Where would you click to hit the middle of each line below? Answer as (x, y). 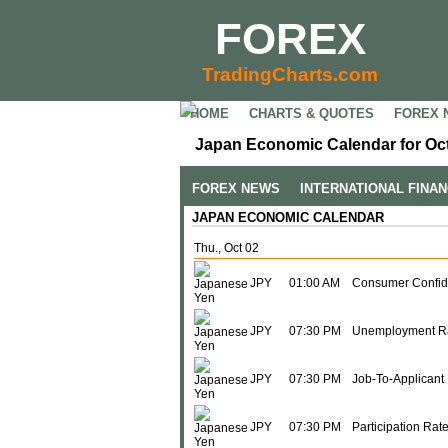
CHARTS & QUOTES (311, 113)
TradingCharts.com (290, 74)
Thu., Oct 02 (226, 248)
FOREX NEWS (236, 188)
